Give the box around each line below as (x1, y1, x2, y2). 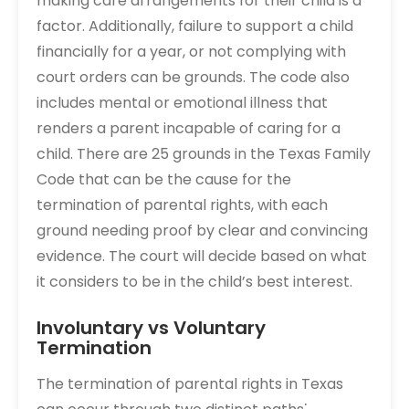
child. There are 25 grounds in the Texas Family (37, 143, 371, 164)
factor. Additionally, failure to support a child (37, 16, 353, 37)
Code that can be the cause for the (37, 169, 291, 190)
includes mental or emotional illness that (37, 92, 328, 113)
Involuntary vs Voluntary (37, 315, 266, 341)
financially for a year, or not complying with (37, 41, 346, 62)
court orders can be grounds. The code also (37, 67, 350, 88)
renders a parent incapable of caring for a (37, 118, 341, 139)
